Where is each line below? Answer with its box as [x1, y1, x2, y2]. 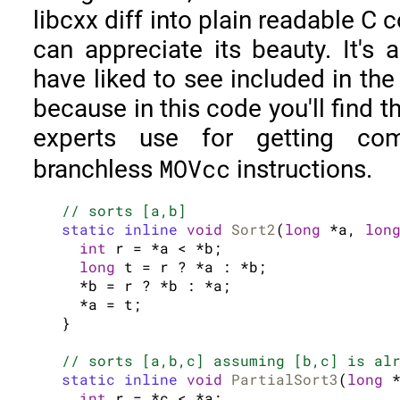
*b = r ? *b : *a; [62, 275, 232, 295]
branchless [33, 154, 160, 185]
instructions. [230, 154, 373, 185]
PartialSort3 [231, 369, 339, 388]
